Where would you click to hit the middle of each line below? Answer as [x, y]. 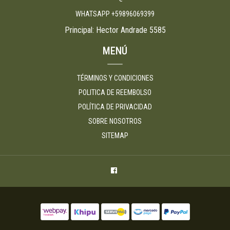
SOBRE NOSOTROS [115, 121]
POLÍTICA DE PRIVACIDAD [115, 107]
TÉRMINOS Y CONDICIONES [115, 78]
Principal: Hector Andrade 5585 [115, 30]
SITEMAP [115, 135]
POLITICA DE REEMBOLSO [115, 92]
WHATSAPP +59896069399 [115, 14]
